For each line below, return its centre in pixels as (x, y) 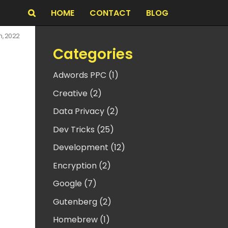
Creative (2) (77, 93)
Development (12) (89, 147)
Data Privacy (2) (85, 111)
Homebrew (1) (81, 220)
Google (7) (75, 183)
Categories (93, 54)
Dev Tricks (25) (83, 129)
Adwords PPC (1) (85, 75)
